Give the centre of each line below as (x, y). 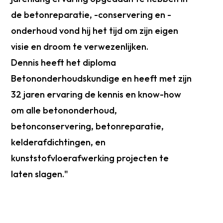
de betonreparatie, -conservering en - (91, 14)
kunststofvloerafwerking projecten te (90, 158)
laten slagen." (40, 174)
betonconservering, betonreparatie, (88, 126)
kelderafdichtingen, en (58, 142)
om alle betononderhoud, (64, 110)
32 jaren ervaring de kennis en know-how (96, 94)
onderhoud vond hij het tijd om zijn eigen (95, 30)
